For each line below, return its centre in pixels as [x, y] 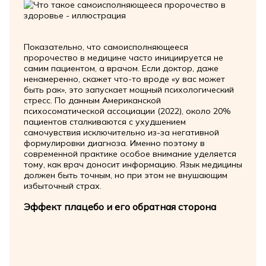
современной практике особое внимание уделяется [130, 153]
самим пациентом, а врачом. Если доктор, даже [121, 68]
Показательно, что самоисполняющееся [106, 47]
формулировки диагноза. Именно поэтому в [114, 143]
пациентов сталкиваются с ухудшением [104, 121]
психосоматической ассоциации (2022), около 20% [127, 111]
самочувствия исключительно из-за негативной [121, 132]
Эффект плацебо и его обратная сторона [120, 206]
